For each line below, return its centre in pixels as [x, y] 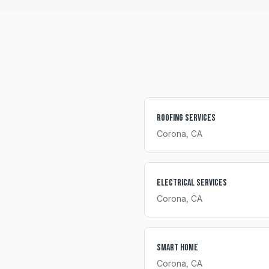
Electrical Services [192, 183]
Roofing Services [186, 118]
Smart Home [177, 248]
